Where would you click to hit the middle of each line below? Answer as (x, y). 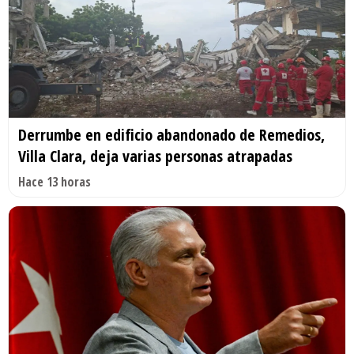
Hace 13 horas (55, 182)
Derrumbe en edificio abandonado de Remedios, (171, 135)
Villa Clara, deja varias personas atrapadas (155, 156)
